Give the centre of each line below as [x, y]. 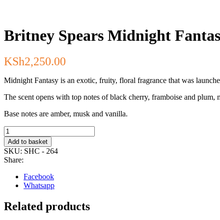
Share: [14, 160]
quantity [16, 192]
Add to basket [28, 142]
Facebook [39, 177]
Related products [47, 206]
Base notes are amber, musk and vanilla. [66, 114]
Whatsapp [39, 186]
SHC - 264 [41, 151]
